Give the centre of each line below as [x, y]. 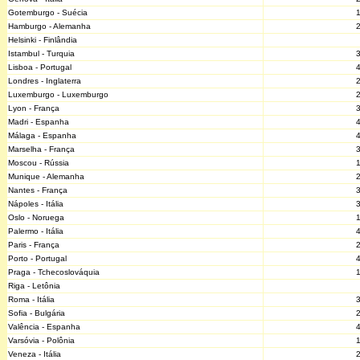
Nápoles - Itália [36, 204]
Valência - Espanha [44, 327]
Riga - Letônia [34, 286]
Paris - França [34, 245]
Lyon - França [34, 108]
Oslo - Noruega [36, 217]
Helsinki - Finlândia [43, 40]
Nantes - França [38, 190]
